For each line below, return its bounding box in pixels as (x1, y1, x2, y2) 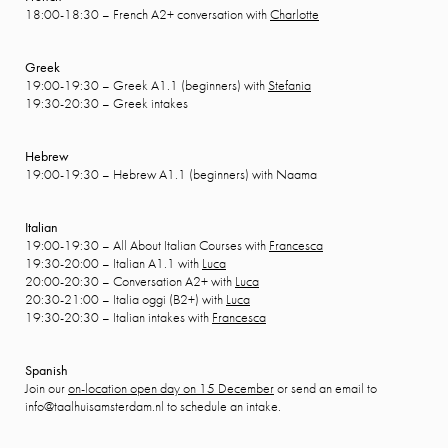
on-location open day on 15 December (68, 379, 274, 397)
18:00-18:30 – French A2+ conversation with (25, 5, 270, 23)
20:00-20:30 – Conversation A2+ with (25, 272, 235, 290)
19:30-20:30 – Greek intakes (25, 94, 188, 112)
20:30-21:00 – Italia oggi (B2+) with (25, 290, 226, 308)
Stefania (268, 76, 311, 94)
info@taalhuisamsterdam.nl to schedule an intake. (25, 397, 281, 415)
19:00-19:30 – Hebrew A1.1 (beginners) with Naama (25, 165, 317, 183)
